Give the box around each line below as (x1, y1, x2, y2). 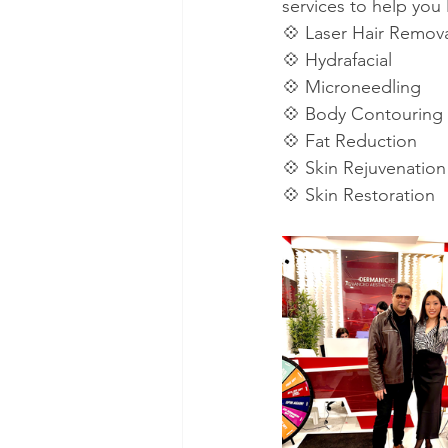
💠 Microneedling (282, 75, 421, 98)
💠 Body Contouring (282, 102, 443, 125)
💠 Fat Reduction (282, 129, 417, 152)
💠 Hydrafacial (282, 48, 392, 71)
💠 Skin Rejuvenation (282, 156, 446, 179)
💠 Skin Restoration (282, 183, 435, 206)
